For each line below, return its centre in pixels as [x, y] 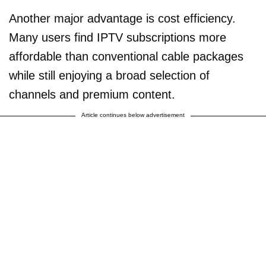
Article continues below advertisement [133, 115]
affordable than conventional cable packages [126, 56]
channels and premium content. [92, 94]
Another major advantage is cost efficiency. [122, 18]
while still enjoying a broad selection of [109, 75]
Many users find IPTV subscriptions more [118, 37]
